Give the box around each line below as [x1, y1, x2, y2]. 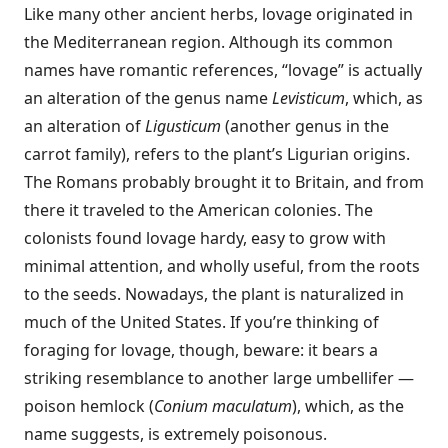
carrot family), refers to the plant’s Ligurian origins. [24, 143, 410, 165]
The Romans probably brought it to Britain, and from [24, 171, 424, 193]
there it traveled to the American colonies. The [24, 199, 373, 221]
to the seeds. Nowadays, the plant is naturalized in [24, 283, 404, 305]
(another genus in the [225, 115, 389, 137]
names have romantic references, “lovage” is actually [24, 59, 422, 81]
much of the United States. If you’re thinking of [24, 311, 379, 333]
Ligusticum [145, 115, 225, 137]
